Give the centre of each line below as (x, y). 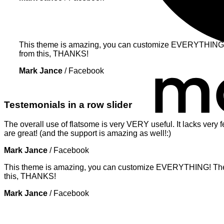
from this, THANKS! (54, 53)
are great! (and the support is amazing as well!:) (87, 133)
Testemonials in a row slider (68, 105)
